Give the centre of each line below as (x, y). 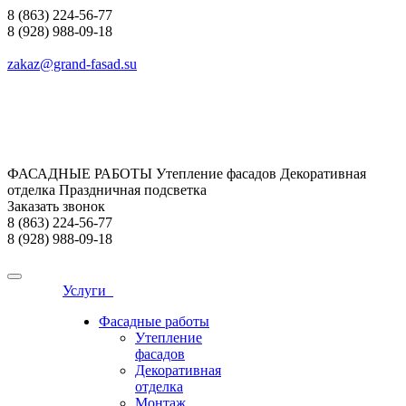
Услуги (88, 290)
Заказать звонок (56, 206)
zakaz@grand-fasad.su (72, 64)
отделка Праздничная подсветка (107, 190)
